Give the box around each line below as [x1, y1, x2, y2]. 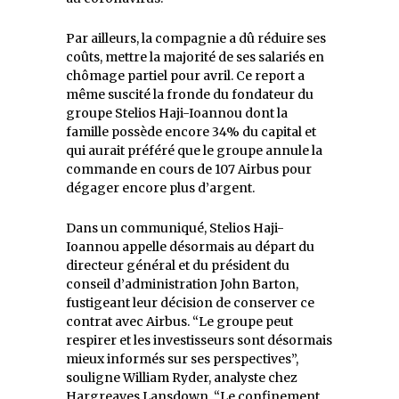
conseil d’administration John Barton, [66, 275, 298, 292]
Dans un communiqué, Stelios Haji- [66, 219, 284, 236]
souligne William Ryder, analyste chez [66, 369, 297, 386]
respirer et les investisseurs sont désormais [66, 331, 332, 348]
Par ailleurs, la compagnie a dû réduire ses [66, 29, 326, 46]
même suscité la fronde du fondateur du [66, 85, 313, 102]
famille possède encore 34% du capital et [66, 123, 316, 140]
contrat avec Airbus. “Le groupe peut [66, 313, 293, 330]
